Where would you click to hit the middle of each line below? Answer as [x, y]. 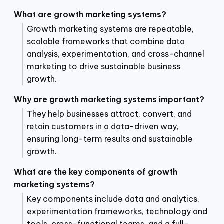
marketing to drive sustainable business [104, 66]
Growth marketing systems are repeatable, [110, 29]
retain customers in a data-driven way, [103, 126]
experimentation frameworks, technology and [117, 211]
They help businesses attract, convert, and [109, 114]
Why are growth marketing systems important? [109, 99]
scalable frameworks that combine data [106, 41]
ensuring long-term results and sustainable [110, 139]
